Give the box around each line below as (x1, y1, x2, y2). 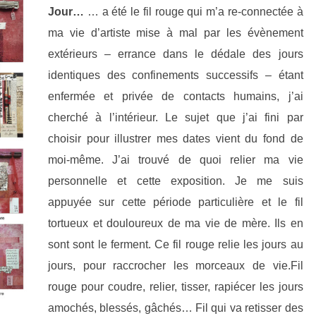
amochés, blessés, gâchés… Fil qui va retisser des (48, 302, 303, 314)
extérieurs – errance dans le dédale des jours (48, 48, 303, 60)
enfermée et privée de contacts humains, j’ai (48, 90, 303, 102)
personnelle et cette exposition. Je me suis (48, 175, 303, 187)
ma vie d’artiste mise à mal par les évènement (48, 27, 303, 39)
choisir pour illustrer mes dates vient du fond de (48, 133, 303, 145)
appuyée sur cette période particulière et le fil (48, 196, 303, 208)
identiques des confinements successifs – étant (48, 69, 303, 81)
